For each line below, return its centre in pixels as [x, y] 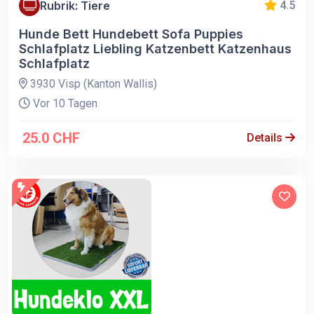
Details [266, 138]
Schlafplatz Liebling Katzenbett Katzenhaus [155, 49]
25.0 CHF [51, 138]
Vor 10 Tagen [64, 104]
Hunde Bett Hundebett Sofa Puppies [131, 34]
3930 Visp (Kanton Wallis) [92, 84]
